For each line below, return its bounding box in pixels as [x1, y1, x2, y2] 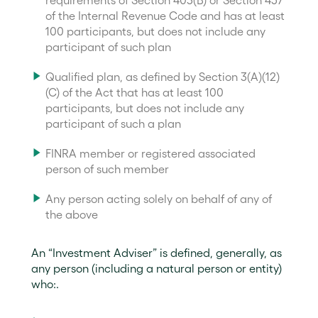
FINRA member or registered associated [45, 147, 256, 160]
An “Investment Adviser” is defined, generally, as [31, 246, 282, 259]
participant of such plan [45, 40, 171, 53]
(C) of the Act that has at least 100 [45, 86, 224, 99]
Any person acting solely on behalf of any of [45, 192, 272, 205]
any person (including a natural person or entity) [31, 262, 282, 275]
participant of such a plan [45, 117, 181, 130]
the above [45, 208, 98, 221]
